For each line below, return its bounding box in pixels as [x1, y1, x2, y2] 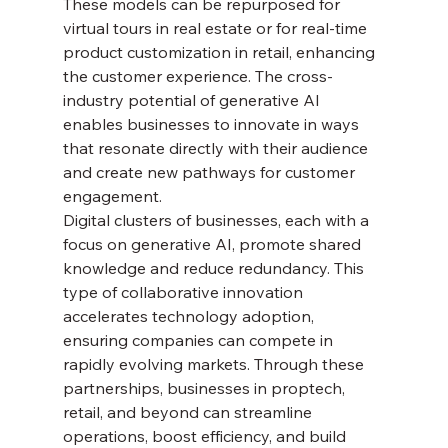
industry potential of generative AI [62, 90, 324, 111]
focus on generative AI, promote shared [62, 234, 365, 255]
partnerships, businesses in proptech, [62, 378, 349, 399]
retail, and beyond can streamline [62, 402, 316, 423]
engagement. [62, 186, 162, 207]
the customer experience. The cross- [62, 66, 333, 87]
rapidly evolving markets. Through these [62, 354, 368, 375]
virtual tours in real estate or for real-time [62, 18, 371, 39]
